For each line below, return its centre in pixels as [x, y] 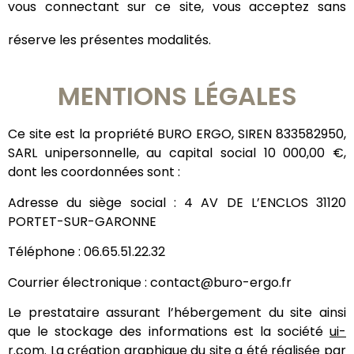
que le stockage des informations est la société [169, 331]
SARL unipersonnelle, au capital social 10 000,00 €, [177, 153]
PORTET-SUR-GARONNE [82, 221]
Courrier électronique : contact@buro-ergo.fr [150, 282]
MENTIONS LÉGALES [177, 96]
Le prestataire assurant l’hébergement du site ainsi [177, 312]
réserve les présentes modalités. [109, 40]
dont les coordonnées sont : [94, 172]
